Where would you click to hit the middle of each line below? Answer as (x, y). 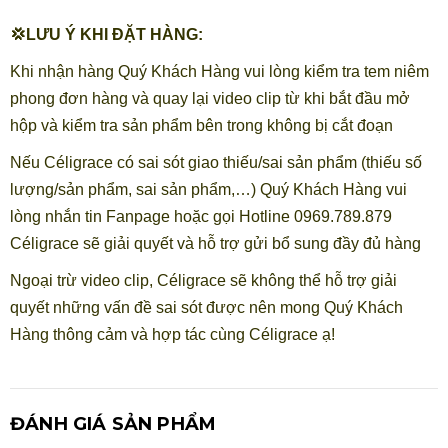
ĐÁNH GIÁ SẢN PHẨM (113, 423)
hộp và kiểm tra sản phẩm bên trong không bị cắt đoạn (201, 125)
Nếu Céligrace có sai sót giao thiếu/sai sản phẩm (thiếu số (216, 162)
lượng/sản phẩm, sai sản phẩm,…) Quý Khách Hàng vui (208, 189)
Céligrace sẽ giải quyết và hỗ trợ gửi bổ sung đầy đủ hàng (215, 243)
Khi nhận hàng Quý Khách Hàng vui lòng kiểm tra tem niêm (219, 71)
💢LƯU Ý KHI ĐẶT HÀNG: (106, 34)
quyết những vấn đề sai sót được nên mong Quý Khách (206, 307)
